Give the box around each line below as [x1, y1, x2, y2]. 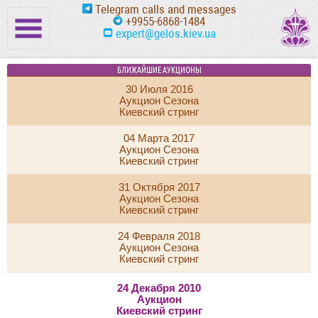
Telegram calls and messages [92, 2, 236, 16]
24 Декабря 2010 [117, 283, 201, 295]
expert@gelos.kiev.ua [112, 26, 216, 40]
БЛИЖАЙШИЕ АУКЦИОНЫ [116, 65, 202, 75]
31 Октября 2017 [118, 182, 200, 193]
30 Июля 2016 [125, 84, 193, 95]
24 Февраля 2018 [118, 231, 200, 242]
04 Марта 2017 [124, 133, 194, 144]
